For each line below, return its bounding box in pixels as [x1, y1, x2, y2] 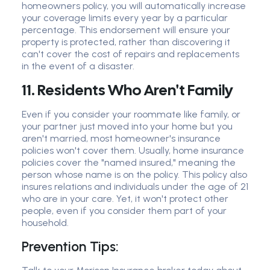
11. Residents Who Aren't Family [22, 80, 233, 101]
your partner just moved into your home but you [22, 121, 233, 133]
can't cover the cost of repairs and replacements [22, 48, 239, 60]
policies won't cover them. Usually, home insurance [22, 145, 244, 157]
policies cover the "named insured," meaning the [22, 157, 236, 169]
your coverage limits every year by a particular [22, 12, 228, 24]
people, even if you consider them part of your [22, 205, 227, 217]
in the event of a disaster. [22, 60, 134, 72]
